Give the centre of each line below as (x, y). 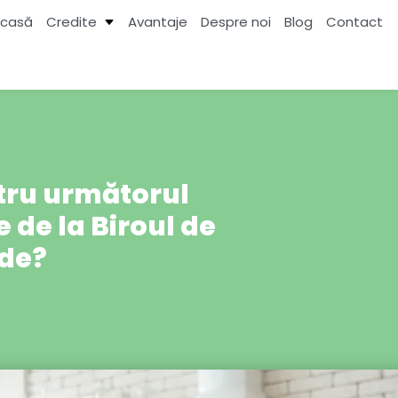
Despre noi (236, 22)
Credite (72, 22)
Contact (355, 22)
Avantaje (158, 22)
